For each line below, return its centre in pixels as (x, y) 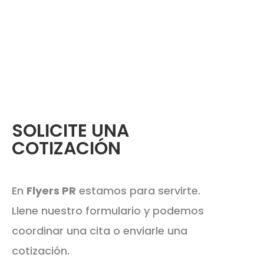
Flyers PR (51, 191)
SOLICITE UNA (70, 131)
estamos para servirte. (138, 191)
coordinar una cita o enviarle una (100, 231)
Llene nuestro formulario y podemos (108, 211)
